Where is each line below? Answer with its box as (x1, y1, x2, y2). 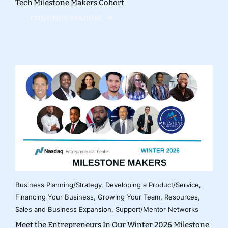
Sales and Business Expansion (15, 205, 111, 213)
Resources (164, 192, 198, 201)
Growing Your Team (97, 192, 160, 201)
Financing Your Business (15, 192, 94, 201)
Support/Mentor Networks (115, 205, 198, 213)
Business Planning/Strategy (15, 180, 101, 189)
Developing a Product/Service (105, 180, 199, 189)
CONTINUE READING (30, 13, 102, 23)
